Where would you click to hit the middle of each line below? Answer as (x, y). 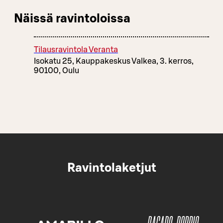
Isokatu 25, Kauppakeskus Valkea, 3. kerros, (114, 61)
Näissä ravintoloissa (72, 19)
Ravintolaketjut (111, 168)
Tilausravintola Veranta (76, 50)
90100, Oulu (56, 70)
